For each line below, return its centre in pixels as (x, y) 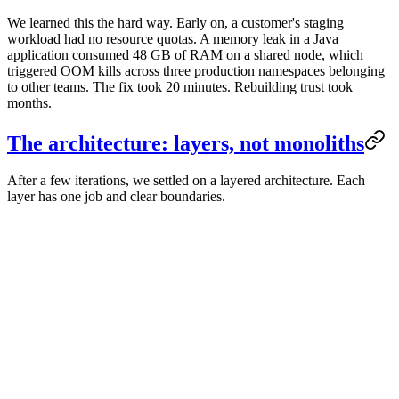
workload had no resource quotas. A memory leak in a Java (173, 38)
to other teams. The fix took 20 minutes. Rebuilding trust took (180, 86)
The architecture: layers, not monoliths (186, 143)
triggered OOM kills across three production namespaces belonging (196, 70)
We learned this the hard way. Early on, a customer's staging (175, 22)
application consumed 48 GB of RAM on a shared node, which (185, 54)
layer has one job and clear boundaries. (116, 197)
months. (29, 102)
